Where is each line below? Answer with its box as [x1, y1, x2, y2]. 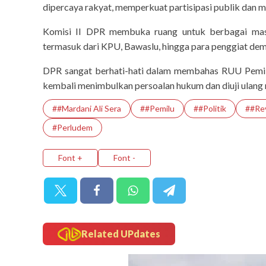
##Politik [194, 103, 226, 114]
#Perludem [52, 122, 93, 133]
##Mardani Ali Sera [52, 103, 121, 114]
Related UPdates [81, 228, 160, 240]
